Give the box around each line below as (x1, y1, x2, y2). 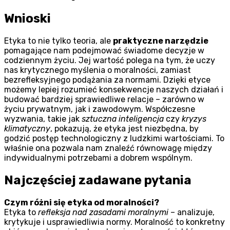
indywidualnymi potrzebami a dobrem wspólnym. (4, 153, 193, 163)
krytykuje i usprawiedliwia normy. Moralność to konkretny (4, 217, 225, 227)
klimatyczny (4, 124, 50, 134)
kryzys (182, 114, 206, 124)
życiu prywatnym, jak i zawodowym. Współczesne (4, 104, 195, 114)
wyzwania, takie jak (4, 114, 82, 124)
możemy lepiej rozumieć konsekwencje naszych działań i (4, 85, 223, 95)
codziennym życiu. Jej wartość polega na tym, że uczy (4, 55, 215, 66)
